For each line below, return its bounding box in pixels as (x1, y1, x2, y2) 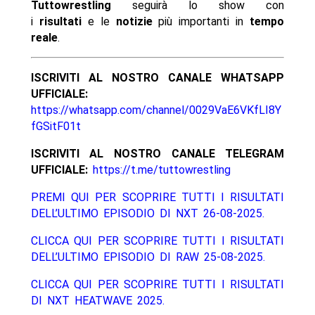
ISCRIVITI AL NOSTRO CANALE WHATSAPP (30, 71, 285, 85)
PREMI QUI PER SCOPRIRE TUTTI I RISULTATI (30, 191, 285, 205)
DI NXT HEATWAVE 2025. (30, 294, 165, 308)
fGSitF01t (30, 120, 81, 134)
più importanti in (152, 15, 250, 29)
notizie (115, 15, 153, 29)
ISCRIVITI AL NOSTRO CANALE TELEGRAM (30, 147, 285, 161)
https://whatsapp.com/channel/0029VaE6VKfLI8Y (30, 103, 281, 117)
